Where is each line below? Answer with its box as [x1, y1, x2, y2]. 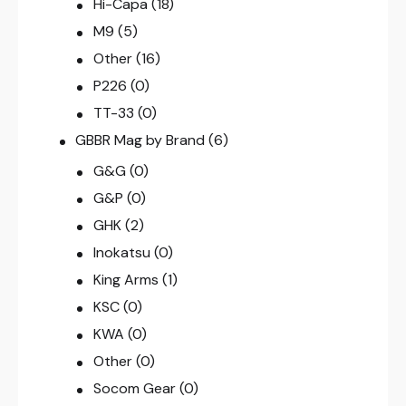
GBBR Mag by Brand [75, 130, 206, 150]
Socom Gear [92, 379, 176, 399]
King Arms [92, 270, 159, 290]
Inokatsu [92, 243, 150, 263]
